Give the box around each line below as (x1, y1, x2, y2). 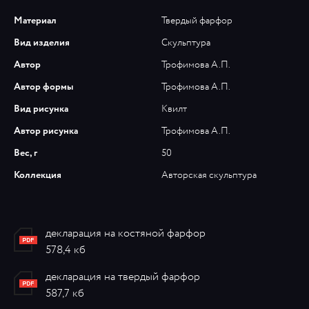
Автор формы (14, 80, 73, 94)
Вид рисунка (14, 102, 68, 117)
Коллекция (14, 168, 61, 183)
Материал (14, 14, 57, 28)
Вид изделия (14, 36, 70, 50)
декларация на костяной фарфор (46, 226, 206, 242)
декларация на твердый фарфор (46, 269, 200, 286)
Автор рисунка (14, 124, 78, 139)
